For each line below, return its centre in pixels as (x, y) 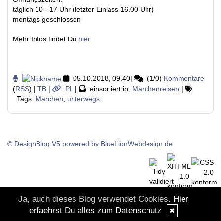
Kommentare (184, 78)
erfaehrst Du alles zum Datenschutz (95, 210)
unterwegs (83, 99)
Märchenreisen (156, 89)
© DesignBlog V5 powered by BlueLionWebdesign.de (90, 144)
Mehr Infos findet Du (46, 39)
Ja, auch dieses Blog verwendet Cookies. (95, 199)
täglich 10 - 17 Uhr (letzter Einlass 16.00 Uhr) (83, 9)
